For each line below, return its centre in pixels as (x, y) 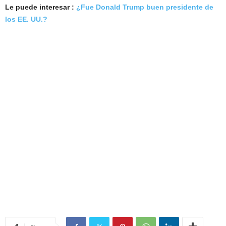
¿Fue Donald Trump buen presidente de (145, 7)
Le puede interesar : (41, 7)
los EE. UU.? (26, 19)
